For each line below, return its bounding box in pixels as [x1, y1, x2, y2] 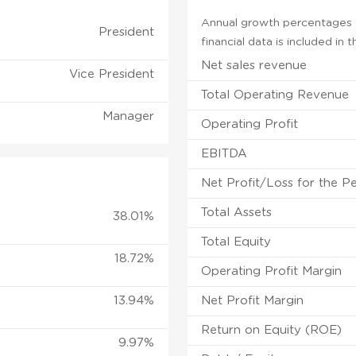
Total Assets [201, 206, 273, 219]
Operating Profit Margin [201, 265, 342, 277]
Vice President [69, 68, 154, 80]
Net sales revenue [201, 59, 308, 72]
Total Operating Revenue [201, 88, 350, 101]
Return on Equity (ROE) [201, 323, 342, 336]
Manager [103, 110, 154, 122]
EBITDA [201, 147, 248, 160]
